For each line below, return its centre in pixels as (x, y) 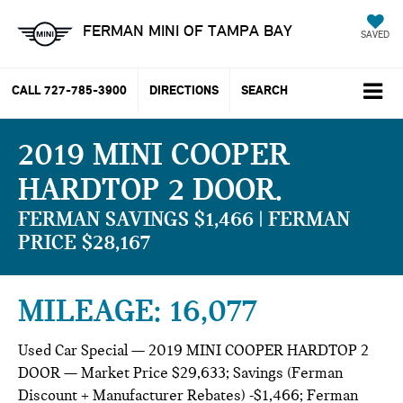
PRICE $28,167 (84, 242)
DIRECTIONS (184, 91)
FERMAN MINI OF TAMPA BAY (188, 31)
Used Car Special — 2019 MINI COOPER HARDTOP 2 (193, 350)
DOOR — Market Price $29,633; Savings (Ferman (180, 372)
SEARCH (264, 91)
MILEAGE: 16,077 (138, 310)
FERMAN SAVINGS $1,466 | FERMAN (184, 218)
